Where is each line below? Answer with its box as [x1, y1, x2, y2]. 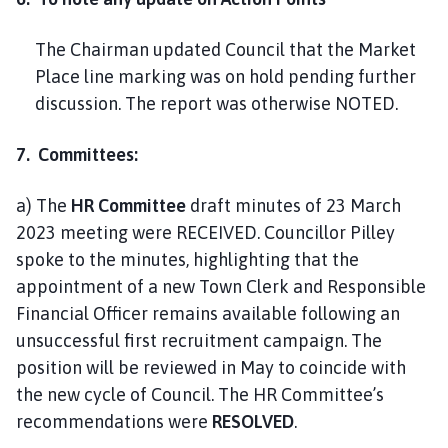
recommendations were [16, 411, 212, 433]
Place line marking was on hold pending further [35, 66, 417, 88]
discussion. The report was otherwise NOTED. [35, 93, 407, 115]
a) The [16, 195, 71, 217]
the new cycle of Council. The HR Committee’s [16, 384, 384, 406]
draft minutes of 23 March [186, 195, 401, 217]
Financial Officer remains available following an [16, 303, 400, 325]
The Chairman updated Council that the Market [35, 39, 417, 61]
